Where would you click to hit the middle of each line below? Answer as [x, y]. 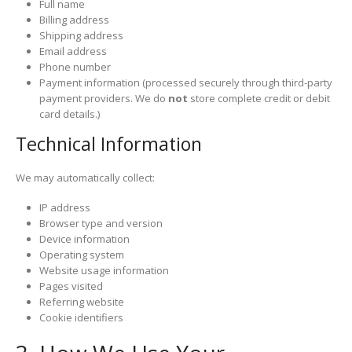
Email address [73, 51]
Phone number [75, 67]
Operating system [81, 255]
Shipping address [81, 36]
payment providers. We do [103, 99]
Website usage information [104, 271]
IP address [64, 208]
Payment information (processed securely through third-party [185, 83]
